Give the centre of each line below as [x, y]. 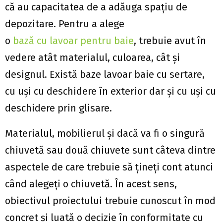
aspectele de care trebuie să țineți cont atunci [109, 167]
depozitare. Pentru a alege [65, 24]
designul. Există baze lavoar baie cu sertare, [105, 74]
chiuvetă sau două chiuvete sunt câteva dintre [110, 150]
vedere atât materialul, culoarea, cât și [92, 57]
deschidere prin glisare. [58, 108]
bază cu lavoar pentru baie [73, 41]
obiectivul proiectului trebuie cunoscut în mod [110, 201]
